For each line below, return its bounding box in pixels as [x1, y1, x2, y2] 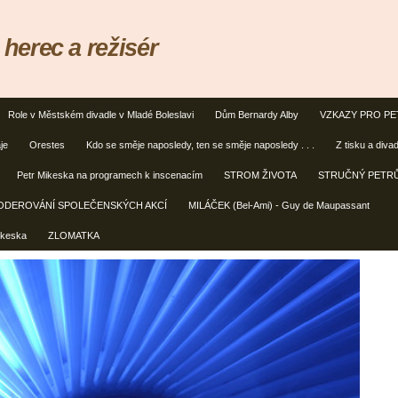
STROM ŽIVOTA [224, 170, 297, 180]
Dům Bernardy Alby [215, 109, 298, 120]
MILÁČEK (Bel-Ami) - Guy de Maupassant [188, 200, 370, 211]
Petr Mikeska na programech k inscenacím [17, 170, 203, 180]
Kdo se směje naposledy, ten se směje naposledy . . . [86, 139, 314, 150]
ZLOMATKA [48, 230, 99, 241]
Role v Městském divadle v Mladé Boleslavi [8, 109, 194, 120]
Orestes [29, 139, 65, 150]
